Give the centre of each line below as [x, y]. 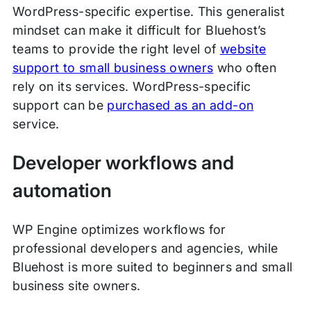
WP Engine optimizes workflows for [119, 230]
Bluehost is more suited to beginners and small [152, 267]
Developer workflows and [123, 162]
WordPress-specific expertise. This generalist [149, 12]
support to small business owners [113, 68]
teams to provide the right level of [116, 49]
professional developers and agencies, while [145, 249]
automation [62, 190]
